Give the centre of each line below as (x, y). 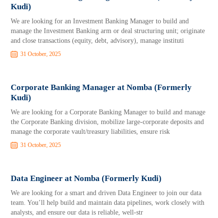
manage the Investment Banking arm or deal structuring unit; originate (108, 31)
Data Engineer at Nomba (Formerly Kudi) (86, 178)
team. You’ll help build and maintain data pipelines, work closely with (108, 203)
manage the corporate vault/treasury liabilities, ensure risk (91, 132)
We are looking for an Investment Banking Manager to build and (100, 21)
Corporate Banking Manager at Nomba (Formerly (101, 87)
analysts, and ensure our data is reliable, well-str (77, 212)
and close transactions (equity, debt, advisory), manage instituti (98, 41)
